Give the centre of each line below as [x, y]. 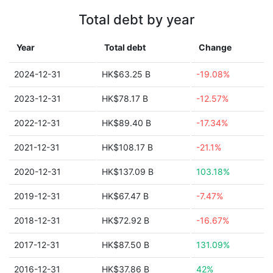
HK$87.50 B [126, 245]
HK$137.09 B [128, 172]
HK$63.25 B [126, 74]
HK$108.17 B [127, 147]
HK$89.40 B [126, 123]
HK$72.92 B [126, 220]
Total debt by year [136, 19]
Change [215, 47]
